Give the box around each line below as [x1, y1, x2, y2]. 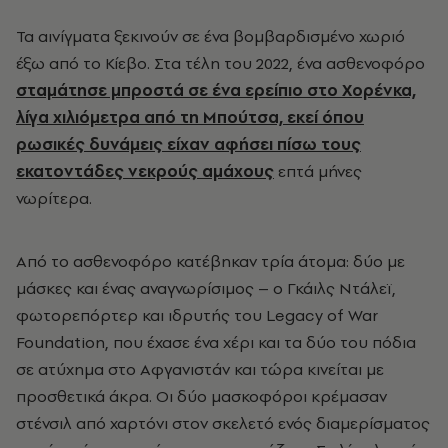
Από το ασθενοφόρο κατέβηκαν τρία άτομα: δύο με [16, 250, 405, 273]
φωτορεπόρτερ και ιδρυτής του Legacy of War [16, 304, 378, 327]
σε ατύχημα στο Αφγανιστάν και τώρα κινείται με [16, 358, 384, 381]
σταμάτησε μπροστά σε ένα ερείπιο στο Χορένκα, [16, 79, 416, 102]
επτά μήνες [274, 160, 362, 183]
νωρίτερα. [16, 187, 92, 210]
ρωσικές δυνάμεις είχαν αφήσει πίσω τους [16, 133, 361, 156]
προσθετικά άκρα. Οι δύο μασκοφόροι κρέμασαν [16, 385, 387, 408]
